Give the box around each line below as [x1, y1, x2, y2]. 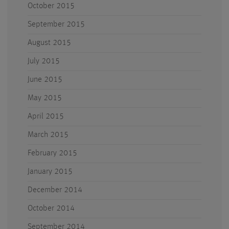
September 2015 [28, 20, 85, 29]
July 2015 [28, 57, 60, 65]
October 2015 [28, 2, 75, 10]
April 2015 [28, 112, 64, 121]
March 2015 [28, 131, 68, 139]
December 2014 [28, 186, 82, 194]
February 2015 [28, 149, 77, 157]
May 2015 [28, 94, 62, 102]
